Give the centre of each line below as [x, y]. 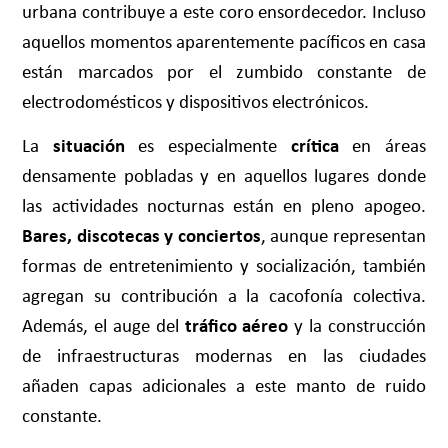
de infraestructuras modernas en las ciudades [224, 355]
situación [89, 145]
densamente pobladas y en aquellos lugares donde [224, 175]
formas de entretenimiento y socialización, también [224, 265]
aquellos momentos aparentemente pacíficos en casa [224, 41]
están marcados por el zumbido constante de [224, 71]
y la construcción [357, 325]
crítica [308, 145]
